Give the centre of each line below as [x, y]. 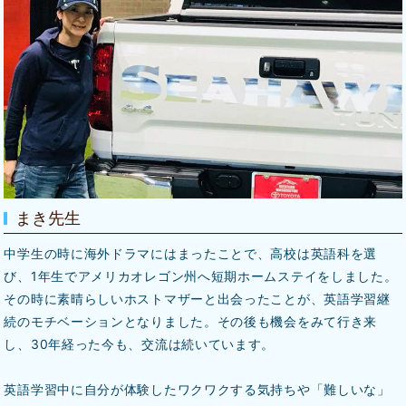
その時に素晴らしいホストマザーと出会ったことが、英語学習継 [197, 298]
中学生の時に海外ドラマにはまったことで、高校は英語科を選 [191, 253]
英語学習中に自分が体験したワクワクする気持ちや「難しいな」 [197, 389]
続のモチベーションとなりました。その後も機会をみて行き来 [191, 321]
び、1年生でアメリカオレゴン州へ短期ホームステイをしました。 [201, 275]
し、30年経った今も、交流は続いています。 [140, 343]
